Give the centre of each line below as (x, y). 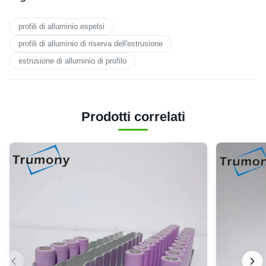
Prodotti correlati (133, 117)
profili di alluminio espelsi (61, 27)
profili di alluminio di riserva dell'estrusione (91, 44)
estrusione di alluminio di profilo (72, 61)
